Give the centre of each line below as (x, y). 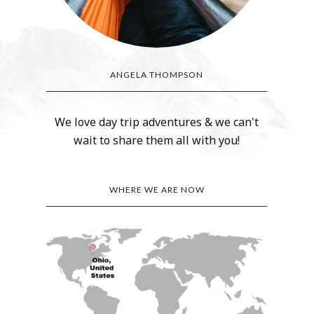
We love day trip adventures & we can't (157, 122)
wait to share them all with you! (157, 140)
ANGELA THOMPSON (157, 74)
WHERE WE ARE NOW (157, 189)
